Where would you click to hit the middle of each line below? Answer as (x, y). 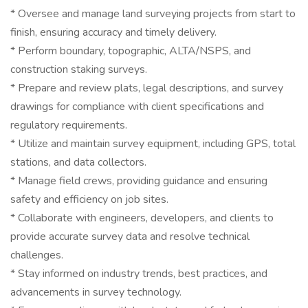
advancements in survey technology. (96, 292)
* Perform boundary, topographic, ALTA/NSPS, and (131, 51)
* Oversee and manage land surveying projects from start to (153, 14)
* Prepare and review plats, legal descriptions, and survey (147, 88)
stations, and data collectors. (78, 162)
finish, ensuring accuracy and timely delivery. (113, 32)
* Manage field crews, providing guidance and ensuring (139, 181)
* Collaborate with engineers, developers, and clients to (142, 218)
